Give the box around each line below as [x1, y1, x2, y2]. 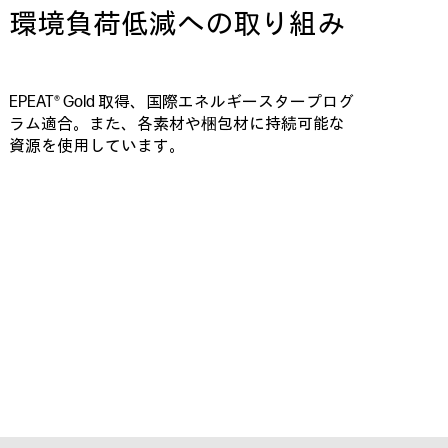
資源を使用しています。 [9, 137, 186, 156]
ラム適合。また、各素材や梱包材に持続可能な [9, 115, 346, 134]
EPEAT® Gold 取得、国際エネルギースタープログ [9, 93, 355, 112]
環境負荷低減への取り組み [9, 8, 346, 41]
